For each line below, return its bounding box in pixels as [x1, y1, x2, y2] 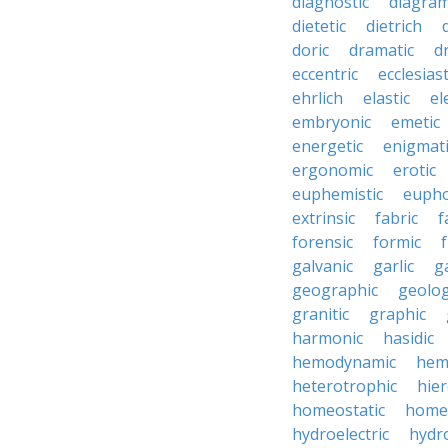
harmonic [292, 327, 363, 349]
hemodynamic [292, 351, 396, 373]
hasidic [383, 327, 434, 349]
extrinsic [292, 207, 355, 229]
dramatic [349, 39, 414, 61]
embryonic [292, 111, 371, 133]
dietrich [366, 15, 422, 37]
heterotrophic [292, 375, 397, 397]
